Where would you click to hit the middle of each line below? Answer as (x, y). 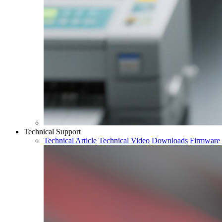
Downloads (170, 140)
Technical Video (124, 140)
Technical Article (70, 140)
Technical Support (52, 132)
